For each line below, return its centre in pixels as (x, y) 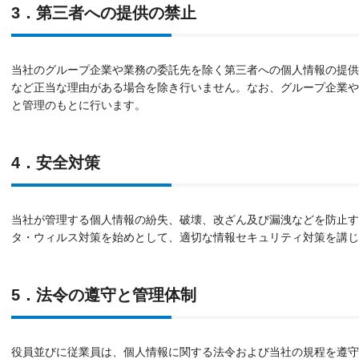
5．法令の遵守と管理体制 (104, 295)
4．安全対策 (56, 163)
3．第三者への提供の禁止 (104, 13)
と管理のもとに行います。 (79, 105)
